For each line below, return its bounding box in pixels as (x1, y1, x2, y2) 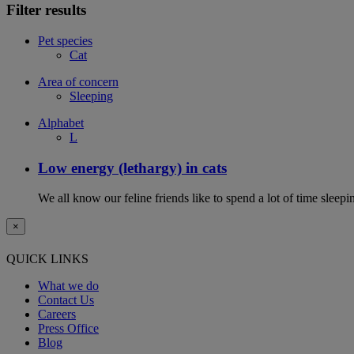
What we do (38, 278, 99, 292)
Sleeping (70, 88, 113, 103)
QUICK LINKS (6, 251, 88, 265)
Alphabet (38, 115, 84, 130)
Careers (38, 307, 76, 321)
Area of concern (38, 74, 119, 88)
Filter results (6, 2, 86, 19)
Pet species (38, 33, 92, 47)
